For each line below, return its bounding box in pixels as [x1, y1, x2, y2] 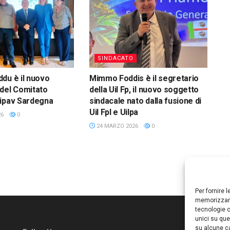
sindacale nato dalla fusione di [89, 95, 202, 106]
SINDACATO [97, 54, 133, 62]
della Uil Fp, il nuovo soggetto [89, 84, 199, 94]
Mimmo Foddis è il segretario [89, 73, 199, 83]
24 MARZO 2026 [94, 122, 138, 129]
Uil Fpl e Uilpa [89, 107, 139, 117]
